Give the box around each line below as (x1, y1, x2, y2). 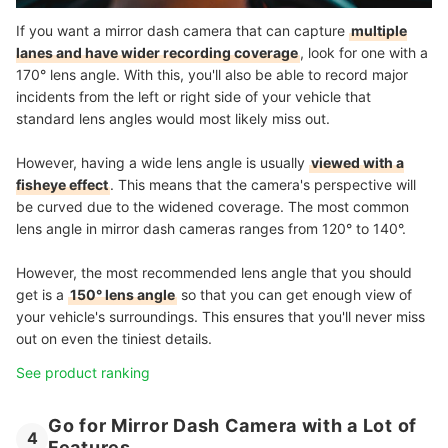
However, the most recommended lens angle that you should (16, 264, 412, 282)
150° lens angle (70, 286, 175, 304)
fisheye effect (16, 176, 108, 194)
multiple (351, 22, 407, 40)
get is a (16, 286, 68, 304)
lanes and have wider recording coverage (16, 44, 298, 62)
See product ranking (16, 364, 150, 382)
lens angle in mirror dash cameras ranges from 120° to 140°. (16, 220, 410, 238)
